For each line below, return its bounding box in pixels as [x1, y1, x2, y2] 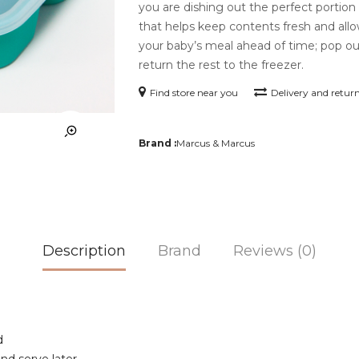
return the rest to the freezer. [139, 57, 305, 72]
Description [42, 242, 126, 260]
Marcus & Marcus [176, 136, 256, 149]
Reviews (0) [233, 242, 317, 260]
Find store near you [150, 86, 239, 99]
